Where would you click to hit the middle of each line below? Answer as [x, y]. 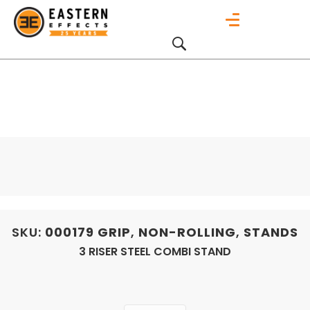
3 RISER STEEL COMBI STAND [155, 252]
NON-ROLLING [187, 232]
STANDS [271, 232]
